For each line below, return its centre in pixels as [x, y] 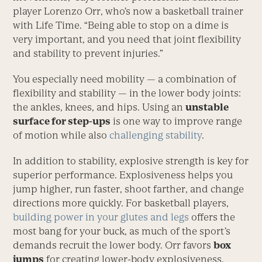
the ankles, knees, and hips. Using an [99, 107]
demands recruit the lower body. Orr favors [113, 245]
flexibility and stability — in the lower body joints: [127, 93]
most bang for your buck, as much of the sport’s [122, 231]
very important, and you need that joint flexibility [127, 39]
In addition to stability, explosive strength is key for [131, 161]
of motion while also [61, 135]
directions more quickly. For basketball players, [121, 203]
